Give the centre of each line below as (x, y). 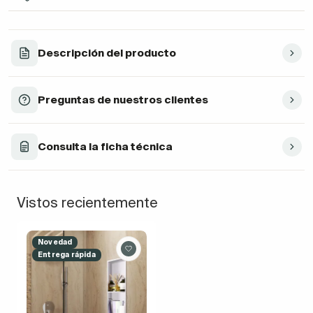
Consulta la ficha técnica (105, 147)
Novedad (55, 242)
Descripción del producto (107, 53)
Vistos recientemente (87, 203)
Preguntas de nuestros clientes (123, 100)
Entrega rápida (67, 255)
